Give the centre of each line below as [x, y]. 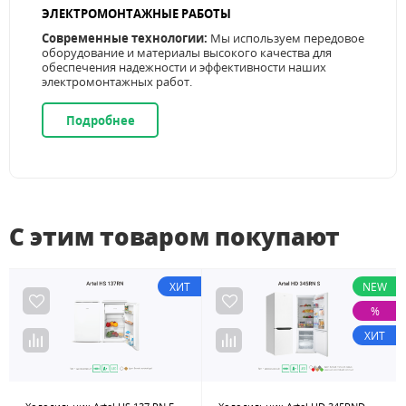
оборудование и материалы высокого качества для [187, 53]
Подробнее [100, 120]
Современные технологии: [125, 39]
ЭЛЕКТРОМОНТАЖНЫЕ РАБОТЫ [136, 14]
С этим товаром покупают [175, 237]
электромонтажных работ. [117, 82]
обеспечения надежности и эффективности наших [184, 68]
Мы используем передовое [286, 39]
